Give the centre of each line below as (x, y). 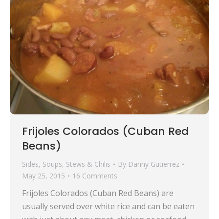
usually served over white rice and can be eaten (108, 207)
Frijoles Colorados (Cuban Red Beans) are (98, 193)
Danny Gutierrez (154, 164)
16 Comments (95, 176)
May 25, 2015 (44, 176)
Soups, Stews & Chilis (77, 164)
